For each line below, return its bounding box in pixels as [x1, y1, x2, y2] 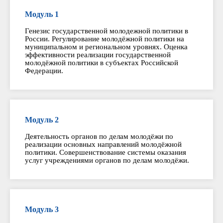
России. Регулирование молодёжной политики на [25, 35, 184, 43]
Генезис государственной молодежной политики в [25, 27, 188, 35]
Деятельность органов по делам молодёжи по [25, 132, 173, 141]
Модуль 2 [25, 115, 59, 124]
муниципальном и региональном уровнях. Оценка [25, 43, 188, 51]
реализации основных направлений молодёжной [25, 140, 182, 149]
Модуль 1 [25, 10, 59, 19]
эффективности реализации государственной [25, 51, 171, 59]
